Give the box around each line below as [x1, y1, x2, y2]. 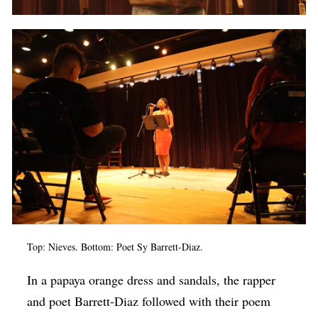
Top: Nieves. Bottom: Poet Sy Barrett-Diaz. [27, 240, 204, 254]
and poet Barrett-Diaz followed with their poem [27, 292, 271, 310]
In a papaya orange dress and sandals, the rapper [27, 271, 276, 289]
